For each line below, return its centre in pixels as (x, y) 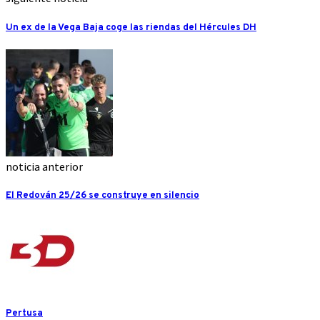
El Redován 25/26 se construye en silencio (102, 195)
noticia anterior (44, 166)
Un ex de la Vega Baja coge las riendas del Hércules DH (131, 27)
